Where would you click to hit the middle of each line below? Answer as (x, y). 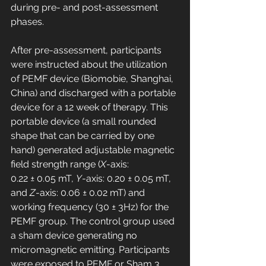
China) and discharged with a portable (94, 93)
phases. (27, 22)
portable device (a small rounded (85, 122)
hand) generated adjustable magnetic (94, 150)
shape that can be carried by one (84, 136)
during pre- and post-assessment (85, 8)
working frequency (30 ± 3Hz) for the (91, 207)
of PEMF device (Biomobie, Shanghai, (93, 79)
